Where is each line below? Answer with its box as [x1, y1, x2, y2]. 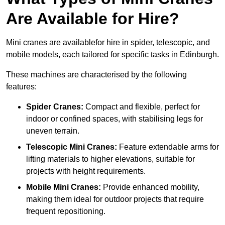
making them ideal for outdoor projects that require [26, 195, 204, 204]
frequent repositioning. [26, 207, 105, 216]
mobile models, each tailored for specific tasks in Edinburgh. [6, 50, 219, 59]
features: [6, 82, 37, 91]
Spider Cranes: [26, 102, 83, 111]
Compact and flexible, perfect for [83, 102, 200, 111]
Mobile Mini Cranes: [26, 183, 101, 192]
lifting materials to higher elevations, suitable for [26, 155, 195, 164]
